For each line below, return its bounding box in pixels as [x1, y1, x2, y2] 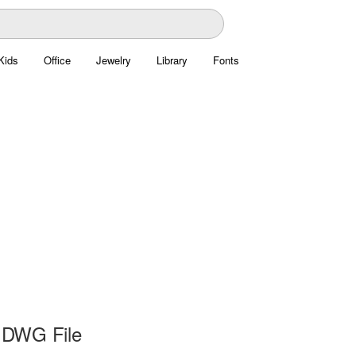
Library [156, 52, 188, 68]
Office [43, 52, 71, 68]
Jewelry [95, 52, 131, 68]
